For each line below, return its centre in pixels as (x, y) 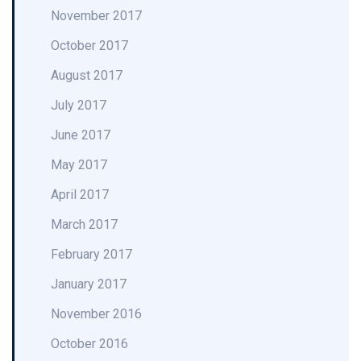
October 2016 (89, 344)
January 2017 (89, 284)
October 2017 (89, 46)
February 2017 (91, 254)
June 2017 (81, 135)
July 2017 (79, 105)
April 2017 (80, 195)
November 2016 (96, 314)
